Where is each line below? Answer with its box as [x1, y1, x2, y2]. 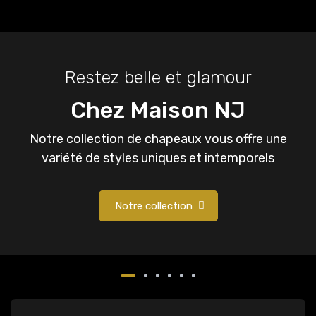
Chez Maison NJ [71, 96, 245, 123]
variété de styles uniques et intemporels [42, 150, 274, 166]
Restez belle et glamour [64, 66, 252, 87]
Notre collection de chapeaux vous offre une [29, 130, 287, 147]
